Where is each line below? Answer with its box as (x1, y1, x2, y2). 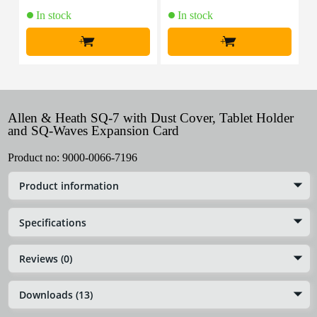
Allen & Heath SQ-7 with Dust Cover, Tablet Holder (8, 110, 294, 126)
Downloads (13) (19, 287, 93, 301)
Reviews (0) (19, 251, 72, 265)
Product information (19, 179, 119, 193)
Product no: (8, 151, 62, 164)
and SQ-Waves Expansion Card (8, 123, 179, 139)
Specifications (19, 215, 86, 229)
